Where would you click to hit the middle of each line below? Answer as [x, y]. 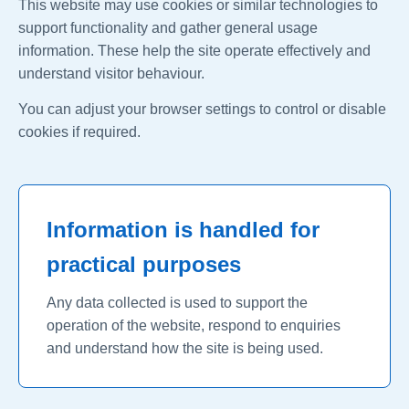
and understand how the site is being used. [185, 349]
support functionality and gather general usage [168, 28]
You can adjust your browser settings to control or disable [202, 110]
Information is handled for [183, 230]
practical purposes [144, 265]
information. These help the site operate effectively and [194, 51]
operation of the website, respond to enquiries [194, 326]
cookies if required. [79, 132]
